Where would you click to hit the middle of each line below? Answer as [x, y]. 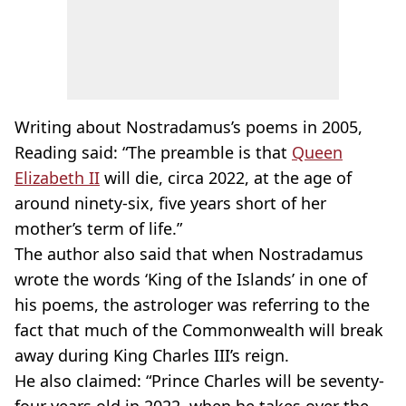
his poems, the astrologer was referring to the [192, 304]
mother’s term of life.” [98, 228]
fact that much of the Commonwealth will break [199, 329]
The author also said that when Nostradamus [189, 253]
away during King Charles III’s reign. [154, 355]
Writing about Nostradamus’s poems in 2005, [188, 126]
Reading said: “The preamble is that [153, 152]
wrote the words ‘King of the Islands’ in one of [191, 279]
